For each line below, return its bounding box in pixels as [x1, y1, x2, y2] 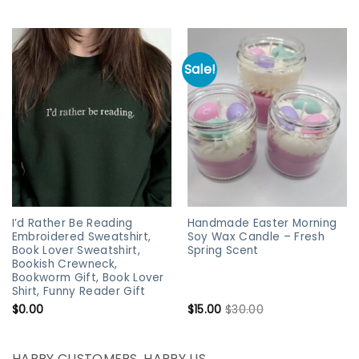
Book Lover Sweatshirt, [11, 243, 140, 259]
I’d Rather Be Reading [11, 216, 133, 232]
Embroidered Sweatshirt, [11, 229, 151, 245]
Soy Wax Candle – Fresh [187, 229, 325, 245]
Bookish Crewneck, [11, 256, 118, 272]
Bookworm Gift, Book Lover [11, 270, 164, 286]
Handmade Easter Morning [187, 216, 337, 232]
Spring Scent [187, 243, 259, 259]
